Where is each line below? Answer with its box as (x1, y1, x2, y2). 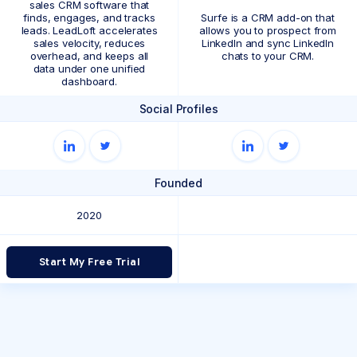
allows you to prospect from (199, 24, 336, 37)
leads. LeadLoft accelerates (21, 24, 158, 37)
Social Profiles (139, 101, 218, 116)
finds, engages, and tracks (23, 11, 155, 24)
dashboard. (61, 75, 117, 88)
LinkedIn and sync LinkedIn (201, 37, 335, 49)
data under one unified (33, 62, 146, 75)
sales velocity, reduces (33, 37, 146, 49)
